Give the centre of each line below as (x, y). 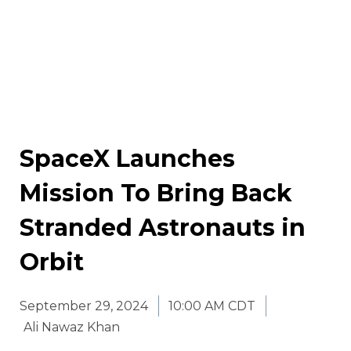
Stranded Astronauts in (163, 228)
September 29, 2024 (84, 306)
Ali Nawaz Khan (72, 327)
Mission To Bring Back (156, 194)
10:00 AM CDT (212, 306)
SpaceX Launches (127, 159)
